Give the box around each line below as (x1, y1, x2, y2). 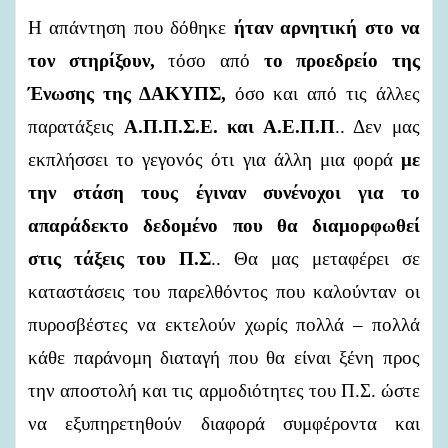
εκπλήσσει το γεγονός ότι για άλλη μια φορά (28, 148, 401, 170)
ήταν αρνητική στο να (233, 16, 421, 38)
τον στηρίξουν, (28, 49, 169, 71)
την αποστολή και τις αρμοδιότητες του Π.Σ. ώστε (28, 379, 420, 401)
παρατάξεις (28, 115, 124, 137)
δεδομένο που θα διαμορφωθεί (143, 214, 420, 236)
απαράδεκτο (28, 214, 129, 236)
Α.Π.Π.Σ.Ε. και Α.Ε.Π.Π (123, 115, 335, 137)
